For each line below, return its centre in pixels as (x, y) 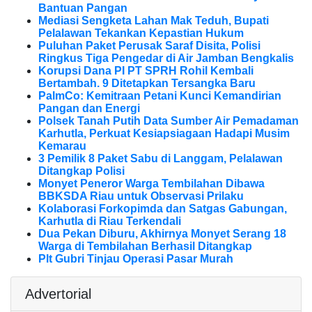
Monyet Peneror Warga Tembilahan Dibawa (151, 184)
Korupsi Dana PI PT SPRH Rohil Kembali (146, 71)
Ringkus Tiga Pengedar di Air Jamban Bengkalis (166, 58)
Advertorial (58, 294)
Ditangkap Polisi (81, 171)
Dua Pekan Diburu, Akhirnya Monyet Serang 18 (162, 234)
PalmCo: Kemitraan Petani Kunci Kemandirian (160, 96)
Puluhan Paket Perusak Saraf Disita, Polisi (149, 46)
